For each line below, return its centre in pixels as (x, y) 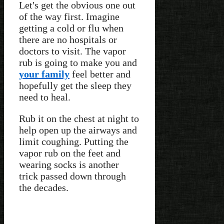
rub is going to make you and (78, 63)
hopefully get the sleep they (75, 86)
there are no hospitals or (68, 40)
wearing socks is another (69, 165)
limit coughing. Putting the (74, 142)
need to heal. (45, 97)
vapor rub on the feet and (70, 153)
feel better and (100, 74)
